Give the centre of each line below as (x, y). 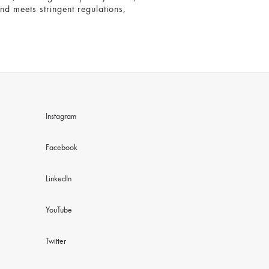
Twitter (56, 242)
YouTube (59, 211)
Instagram (61, 117)
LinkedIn (59, 180)
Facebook (62, 148)
